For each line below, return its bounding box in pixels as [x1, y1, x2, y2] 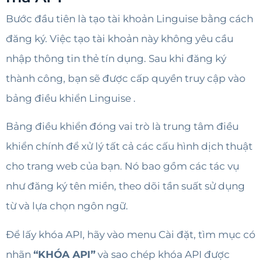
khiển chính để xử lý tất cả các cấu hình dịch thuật [6, 140, 253, 153]
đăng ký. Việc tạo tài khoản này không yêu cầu [6, 32, 233, 44]
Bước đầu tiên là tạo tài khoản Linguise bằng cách [6, 12, 253, 25]
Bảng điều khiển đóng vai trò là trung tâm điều [6, 120, 239, 133]
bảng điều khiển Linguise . [6, 92, 136, 104]
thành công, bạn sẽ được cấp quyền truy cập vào [6, 72, 246, 84]
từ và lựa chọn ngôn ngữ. [6, 200, 128, 212]
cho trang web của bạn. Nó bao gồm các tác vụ [6, 160, 239, 173]
